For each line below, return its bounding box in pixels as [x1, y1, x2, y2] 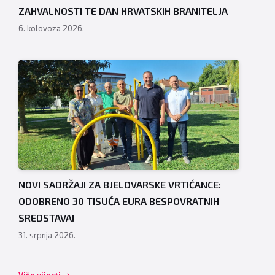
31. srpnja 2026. [18, 230, 76, 241]
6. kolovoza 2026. [18, 23, 84, 34]
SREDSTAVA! [18, 212, 74, 224]
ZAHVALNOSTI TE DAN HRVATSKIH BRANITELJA [18, 5, 228, 17]
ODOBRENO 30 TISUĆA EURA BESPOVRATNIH [18, 195, 219, 207]
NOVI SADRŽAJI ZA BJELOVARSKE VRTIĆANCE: [18, 179, 221, 191]
